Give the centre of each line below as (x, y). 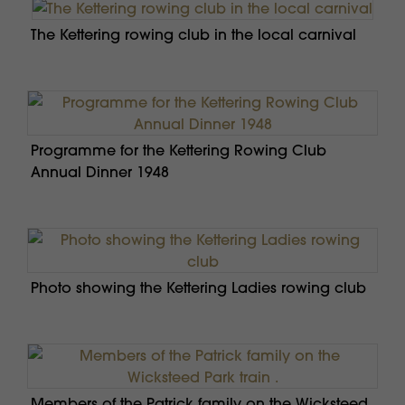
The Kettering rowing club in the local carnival (193, 35)
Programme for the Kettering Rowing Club (179, 151)
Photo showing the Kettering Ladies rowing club (198, 288)
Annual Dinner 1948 (100, 172)
